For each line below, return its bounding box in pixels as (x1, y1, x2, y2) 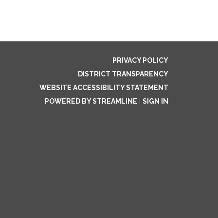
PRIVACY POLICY (112, 56, 168, 64)
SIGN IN (143, 97, 168, 105)
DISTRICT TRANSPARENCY (78, 70, 168, 78)
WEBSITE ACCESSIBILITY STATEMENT (39, 84, 168, 91)
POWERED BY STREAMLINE (45, 97, 137, 105)
